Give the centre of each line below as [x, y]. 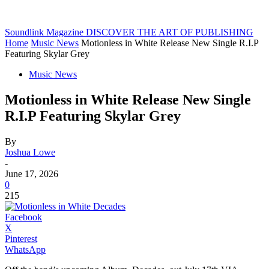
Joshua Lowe [30, 152]
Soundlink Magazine [44, 32]
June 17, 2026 [32, 174]
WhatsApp [25, 249]
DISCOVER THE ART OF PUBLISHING [170, 32]
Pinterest [21, 238]
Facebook [23, 217]
